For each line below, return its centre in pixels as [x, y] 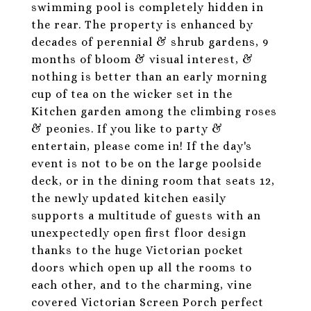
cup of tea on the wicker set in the [132, 94]
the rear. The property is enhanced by [142, 25]
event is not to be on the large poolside [146, 163]
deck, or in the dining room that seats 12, [153, 181]
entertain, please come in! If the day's [142, 146]
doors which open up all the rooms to [142, 268]
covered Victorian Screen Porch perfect [148, 302]
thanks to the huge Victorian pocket [137, 250]
